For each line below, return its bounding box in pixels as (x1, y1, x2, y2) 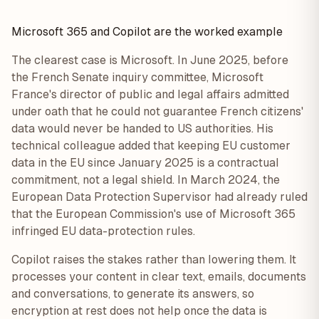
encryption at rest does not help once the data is (11, 304, 267, 318)
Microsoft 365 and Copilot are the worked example (11, 25, 283, 38)
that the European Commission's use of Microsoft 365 (11, 207, 296, 221)
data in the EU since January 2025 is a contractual (11, 156, 279, 169)
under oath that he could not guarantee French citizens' (11, 105, 303, 118)
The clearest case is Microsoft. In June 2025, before (11, 53, 288, 67)
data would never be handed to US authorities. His (11, 122, 273, 135)
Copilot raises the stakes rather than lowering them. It (11, 253, 296, 266)
